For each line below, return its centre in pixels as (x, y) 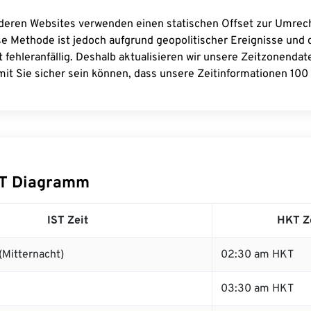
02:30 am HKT (257, 255)
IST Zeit (67, 221)
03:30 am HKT (257, 289)
